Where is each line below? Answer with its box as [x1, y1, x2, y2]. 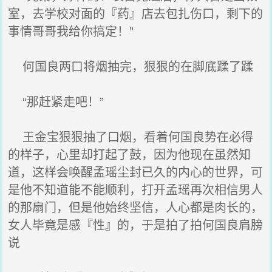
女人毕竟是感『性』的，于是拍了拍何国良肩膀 [8, 216, 263, 233]
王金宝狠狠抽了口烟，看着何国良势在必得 [8, 127, 254, 145]
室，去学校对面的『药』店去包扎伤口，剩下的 [8, 4, 263, 22]
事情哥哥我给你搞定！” [8, 22, 134, 39]
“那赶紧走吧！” [8, 92, 104, 110]
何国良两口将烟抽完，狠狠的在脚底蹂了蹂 [8, 57, 254, 75]
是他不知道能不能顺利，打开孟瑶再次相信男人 [8, 180, 263, 198]
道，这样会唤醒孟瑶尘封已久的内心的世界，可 [8, 163, 263, 180]
